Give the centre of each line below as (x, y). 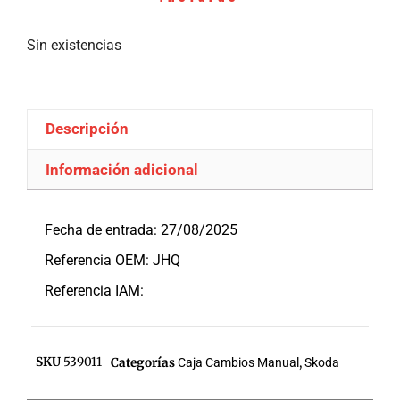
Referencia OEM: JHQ (112, 261)
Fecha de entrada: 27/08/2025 (141, 230)
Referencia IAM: (94, 291)
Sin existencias (74, 45)
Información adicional (122, 169)
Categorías (143, 363)
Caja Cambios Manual (238, 363)
